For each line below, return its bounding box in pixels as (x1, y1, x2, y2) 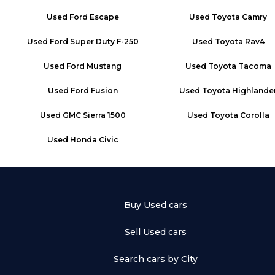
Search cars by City (113, 254, 198, 265)
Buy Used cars (123, 199, 187, 211)
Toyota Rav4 (214, 37, 265, 46)
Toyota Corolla (209, 110, 269, 120)
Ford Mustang (66, 61, 122, 71)
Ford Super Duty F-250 (49, 37, 139, 46)
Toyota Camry (212, 12, 267, 21)
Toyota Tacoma (207, 61, 271, 71)
